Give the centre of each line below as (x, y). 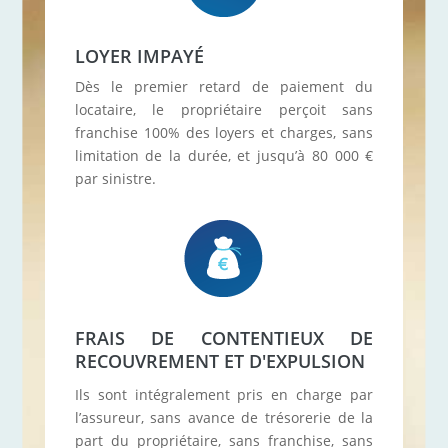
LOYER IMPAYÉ (139, 55)
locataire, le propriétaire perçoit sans (224, 109)
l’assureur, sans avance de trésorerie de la (224, 417)
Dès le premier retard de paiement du (224, 86)
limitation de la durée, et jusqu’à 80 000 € (224, 155)
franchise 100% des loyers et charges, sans (224, 132)
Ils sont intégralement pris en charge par (224, 394)
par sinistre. (115, 178)
